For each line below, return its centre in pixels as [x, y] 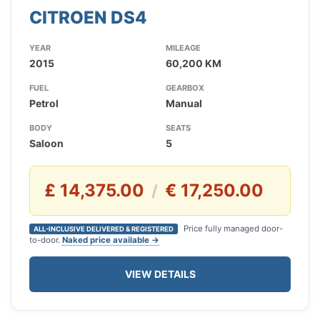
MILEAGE [183, 48]
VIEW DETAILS [160, 274]
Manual [184, 104]
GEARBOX [185, 88]
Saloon [46, 144]
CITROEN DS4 [88, 18]
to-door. [46, 240]
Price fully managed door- [232, 229]
